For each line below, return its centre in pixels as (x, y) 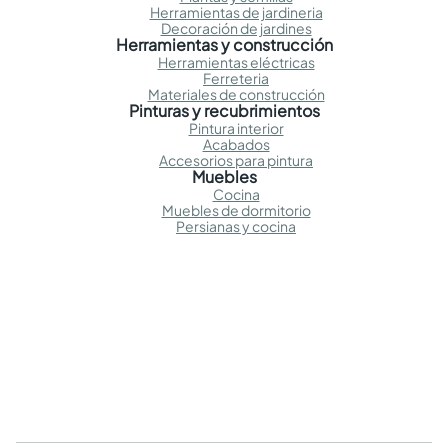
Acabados (236, 144)
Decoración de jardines (236, 28)
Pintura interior (236, 128)
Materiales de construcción (236, 94)
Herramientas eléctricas (236, 62)
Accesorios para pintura (236, 160)
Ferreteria (236, 78)
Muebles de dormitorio (236, 210)
